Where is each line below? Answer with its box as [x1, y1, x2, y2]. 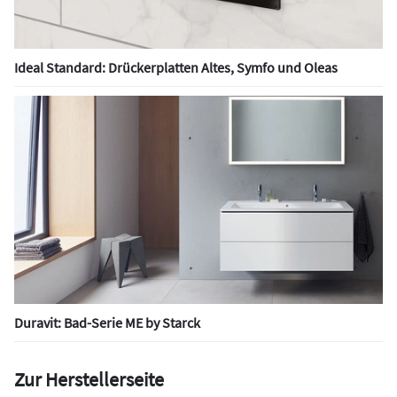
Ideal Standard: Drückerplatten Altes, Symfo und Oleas [14, 58, 338, 77]
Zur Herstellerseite [14, 367, 164, 393]
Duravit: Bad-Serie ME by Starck [14, 314, 200, 332]
